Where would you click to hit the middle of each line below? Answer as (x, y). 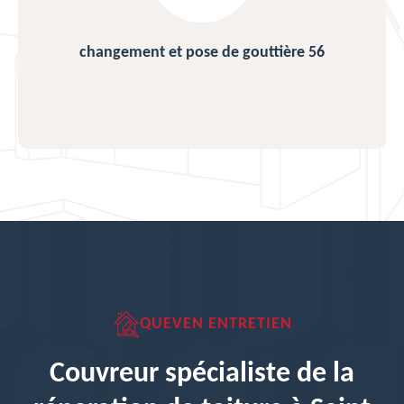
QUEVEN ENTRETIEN (216, 324)
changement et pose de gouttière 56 (202, 53)
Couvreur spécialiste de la (202, 374)
